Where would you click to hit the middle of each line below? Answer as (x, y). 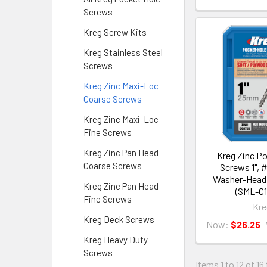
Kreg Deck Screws (119, 219)
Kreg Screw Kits (115, 32)
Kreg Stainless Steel (123, 52)
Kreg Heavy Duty (116, 240)
